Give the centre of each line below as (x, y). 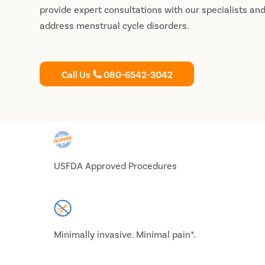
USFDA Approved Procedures (116, 165)
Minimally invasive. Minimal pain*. (125, 234)
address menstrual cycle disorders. (115, 25)
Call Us (76, 74)
